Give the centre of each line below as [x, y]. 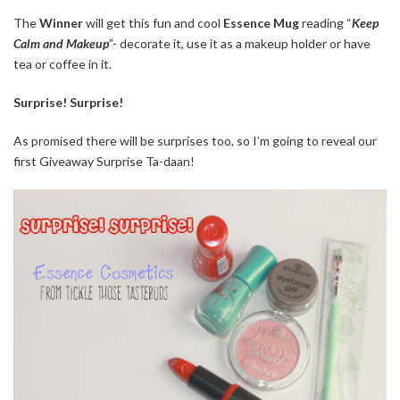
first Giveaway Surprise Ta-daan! [104, 161]
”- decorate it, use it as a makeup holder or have [240, 43]
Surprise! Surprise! [68, 102]
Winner [61, 22]
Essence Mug [261, 22]
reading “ [325, 22]
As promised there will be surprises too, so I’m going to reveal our [195, 140]
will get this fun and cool [153, 22]
